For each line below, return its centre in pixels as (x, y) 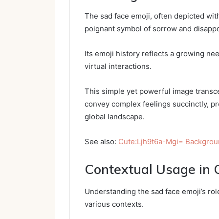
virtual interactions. (118, 66)
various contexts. (114, 204)
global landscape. (115, 117)
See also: (101, 142)
